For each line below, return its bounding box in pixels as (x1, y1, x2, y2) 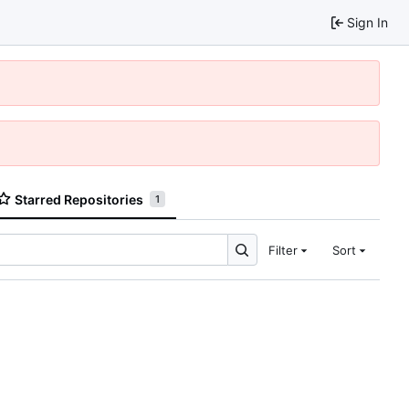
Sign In (347, 14, 388, 30)
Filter (267, 242, 298, 257)
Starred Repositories (15, 191, 144, 207)
